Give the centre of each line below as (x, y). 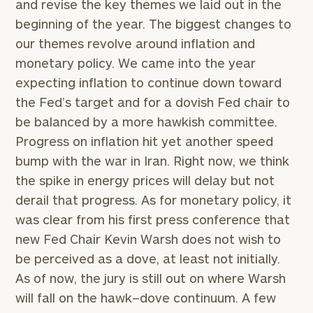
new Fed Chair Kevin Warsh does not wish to (148, 239)
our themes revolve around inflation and (136, 43)
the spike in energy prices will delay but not (145, 180)
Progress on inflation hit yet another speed (145, 141)
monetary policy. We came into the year (136, 63)
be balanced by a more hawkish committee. (147, 122)
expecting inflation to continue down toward (149, 82)
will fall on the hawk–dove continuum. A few (146, 298)
